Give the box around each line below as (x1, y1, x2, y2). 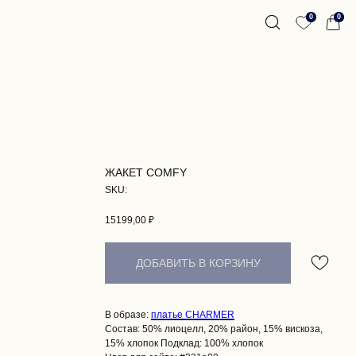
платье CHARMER (151, 308, 234, 320)
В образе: (105, 308, 151, 320)
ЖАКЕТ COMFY (105, 166, 187, 179)
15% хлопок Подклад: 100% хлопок (105, 337, 263, 349)
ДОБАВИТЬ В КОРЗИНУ (135, 256, 261, 269)
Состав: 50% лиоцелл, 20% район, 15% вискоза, (105, 323, 323, 335)
